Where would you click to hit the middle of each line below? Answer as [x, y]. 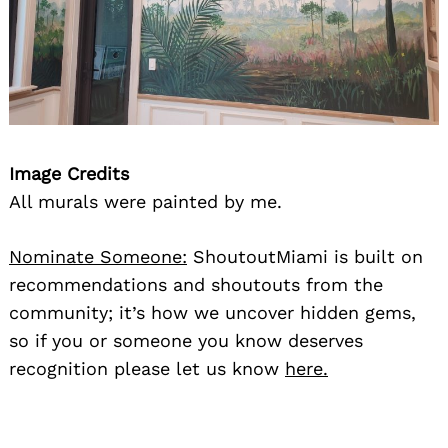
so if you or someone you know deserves [186, 340]
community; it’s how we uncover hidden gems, [212, 312]
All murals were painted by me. [145, 201]
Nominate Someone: [98, 256]
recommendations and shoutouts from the [196, 284]
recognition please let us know [147, 368]
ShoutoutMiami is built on [305, 256]
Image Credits [69, 173]
